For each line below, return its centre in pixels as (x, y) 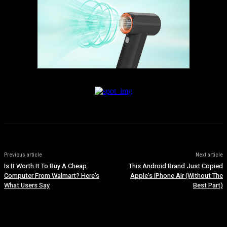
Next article (209, 155)
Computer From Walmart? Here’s (52, 176)
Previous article (23, 155)
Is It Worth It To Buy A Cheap (45, 166)
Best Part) (208, 185)
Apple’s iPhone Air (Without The (176, 176)
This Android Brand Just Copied (176, 166)
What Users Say (27, 185)
